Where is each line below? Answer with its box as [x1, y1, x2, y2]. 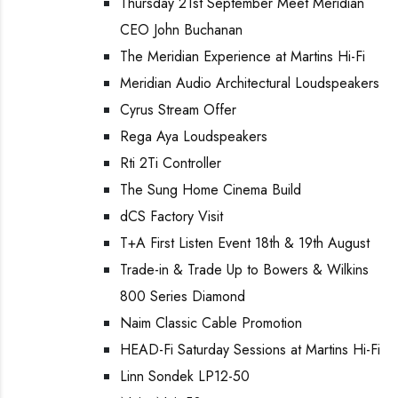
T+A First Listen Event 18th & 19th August [120, 233, 370, 253]
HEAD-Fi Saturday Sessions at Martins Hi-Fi [120, 339, 380, 360]
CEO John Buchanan [120, 20, 243, 40]
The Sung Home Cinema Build [120, 179, 301, 200]
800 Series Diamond [120, 286, 245, 306]
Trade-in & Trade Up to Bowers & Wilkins [120, 259, 369, 280]
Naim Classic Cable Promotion [120, 313, 302, 333]
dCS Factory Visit [120, 206, 223, 227]
